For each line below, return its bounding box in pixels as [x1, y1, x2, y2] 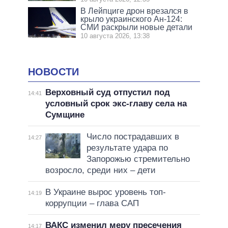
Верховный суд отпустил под [45, 88, 170, 98]
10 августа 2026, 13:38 [80, 32, 150, 40]
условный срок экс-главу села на [45, 99, 187, 109]
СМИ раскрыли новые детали [80, 22, 193, 32]
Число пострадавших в [86, 132, 179, 142]
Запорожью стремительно [86, 154, 190, 164]
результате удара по [86, 143, 168, 153]
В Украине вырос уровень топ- [45, 187, 166, 197]
